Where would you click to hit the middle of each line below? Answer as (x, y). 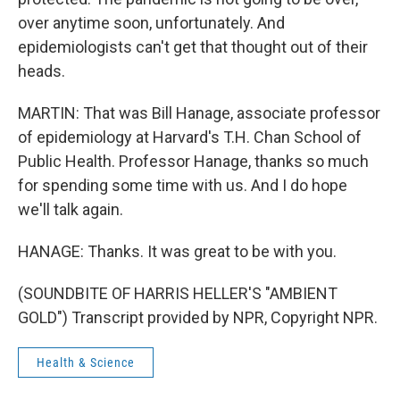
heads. (42, 71)
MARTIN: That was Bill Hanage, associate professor (199, 113)
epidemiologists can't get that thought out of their (193, 47)
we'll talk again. (71, 209)
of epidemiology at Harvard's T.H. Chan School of (190, 137)
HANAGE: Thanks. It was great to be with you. (177, 251)
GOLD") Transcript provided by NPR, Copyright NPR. (198, 317)
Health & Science (86, 362)
